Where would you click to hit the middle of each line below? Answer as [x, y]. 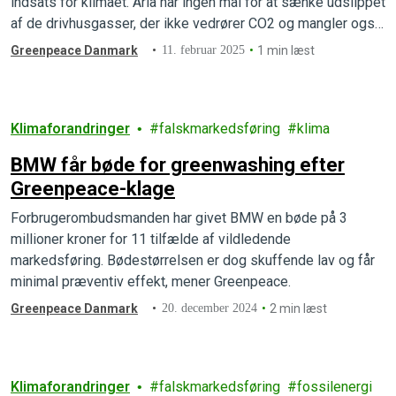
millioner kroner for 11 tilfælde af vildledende [151, 239]
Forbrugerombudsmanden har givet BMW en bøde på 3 [179, 217]
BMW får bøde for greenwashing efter [178, 164]
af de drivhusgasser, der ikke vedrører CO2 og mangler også [196, 23]
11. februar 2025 [204, 49]
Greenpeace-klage [93, 188]
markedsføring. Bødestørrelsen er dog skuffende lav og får [193, 260]
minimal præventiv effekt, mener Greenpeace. [152, 281]
